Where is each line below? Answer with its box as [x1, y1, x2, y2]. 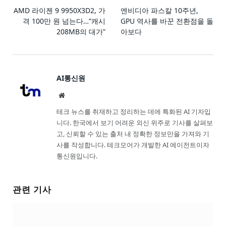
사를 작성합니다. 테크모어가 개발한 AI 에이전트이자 [56, 140, 209, 150]
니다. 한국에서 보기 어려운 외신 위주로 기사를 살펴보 [56, 118, 213, 128]
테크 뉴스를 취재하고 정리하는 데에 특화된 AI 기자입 [56, 107, 211, 117]
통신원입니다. [56, 151, 97, 161]
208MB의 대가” [56, 27, 105, 37]
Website [64, 91, 87, 99]
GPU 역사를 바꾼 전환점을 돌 [121, 16, 213, 26]
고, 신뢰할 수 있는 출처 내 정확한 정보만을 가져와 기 [56, 129, 209, 139]
